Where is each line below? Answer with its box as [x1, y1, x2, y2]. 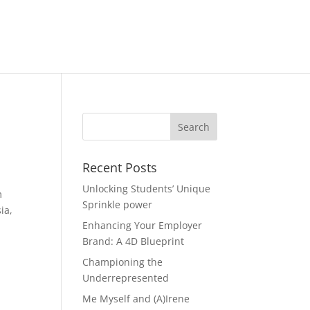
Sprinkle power [82, 198, 153, 211]
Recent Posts [82, 159, 158, 176]
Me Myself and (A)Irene [82, 292, 190, 305]
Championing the [82, 255, 163, 268]
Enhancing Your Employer [82, 219, 203, 232]
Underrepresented [82, 271, 170, 284]
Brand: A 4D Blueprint [82, 235, 185, 248]
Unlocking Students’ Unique [82, 182, 211, 195]
